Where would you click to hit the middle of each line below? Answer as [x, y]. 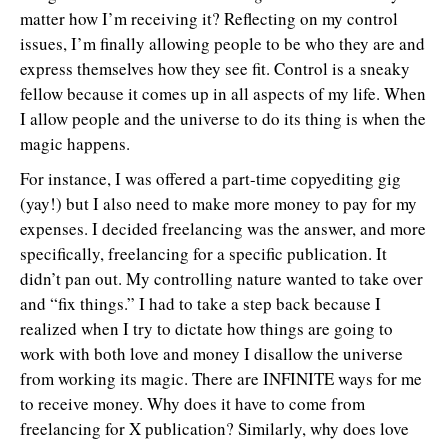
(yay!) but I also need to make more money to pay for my [218, 203]
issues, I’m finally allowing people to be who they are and [222, 43]
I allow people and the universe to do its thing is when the [223, 118]
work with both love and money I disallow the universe [211, 353]
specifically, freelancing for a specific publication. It [203, 253]
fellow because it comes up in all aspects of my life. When [223, 93]
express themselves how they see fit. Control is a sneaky [215, 68]
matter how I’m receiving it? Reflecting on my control [209, 18]
